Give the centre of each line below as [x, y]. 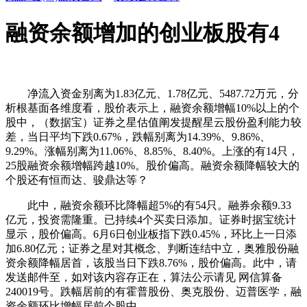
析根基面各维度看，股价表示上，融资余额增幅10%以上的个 [152, 108]
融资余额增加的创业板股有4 [143, 33]
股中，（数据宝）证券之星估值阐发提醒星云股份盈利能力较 [153, 122]
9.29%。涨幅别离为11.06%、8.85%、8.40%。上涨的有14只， [152, 151]
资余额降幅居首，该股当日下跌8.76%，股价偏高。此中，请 [151, 262]
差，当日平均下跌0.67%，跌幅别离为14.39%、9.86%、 [138, 136]
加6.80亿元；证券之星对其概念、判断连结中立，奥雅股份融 [152, 248]
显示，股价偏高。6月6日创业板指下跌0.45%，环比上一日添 [151, 234]
